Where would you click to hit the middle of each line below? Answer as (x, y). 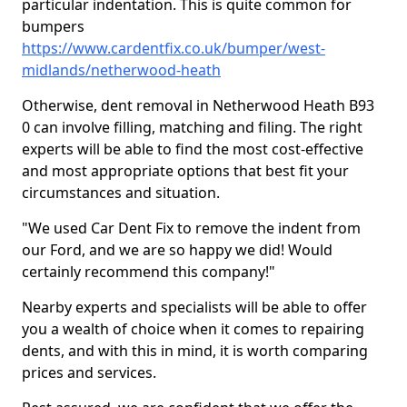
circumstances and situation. (123, 193)
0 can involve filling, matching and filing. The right (192, 127)
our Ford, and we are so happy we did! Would (177, 250)
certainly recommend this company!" (149, 272)
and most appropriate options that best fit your (185, 171)
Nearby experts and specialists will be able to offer (194, 307)
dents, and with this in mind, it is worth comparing (195, 351)
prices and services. (91, 372)
